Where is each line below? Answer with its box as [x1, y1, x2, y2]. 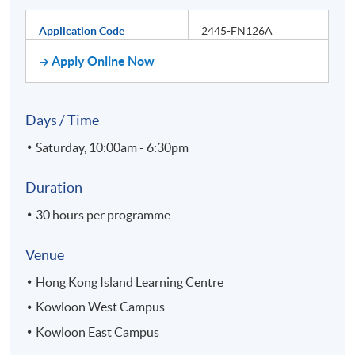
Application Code [39, 24, 125, 37]
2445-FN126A [201, 24, 273, 37]
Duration [25, 178, 83, 196]
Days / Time [25, 111, 100, 128]
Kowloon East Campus [36, 324, 160, 339]
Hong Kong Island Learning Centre [36, 274, 224, 289]
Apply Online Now [52, 53, 155, 68]
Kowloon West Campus [36, 300, 166, 315]
